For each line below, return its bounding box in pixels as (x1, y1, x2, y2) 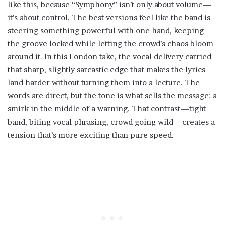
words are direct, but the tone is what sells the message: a (8, 91, 217, 100)
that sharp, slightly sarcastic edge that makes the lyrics (8, 65, 205, 74)
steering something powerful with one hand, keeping (8, 26, 204, 35)
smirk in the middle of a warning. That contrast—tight (8, 104, 206, 114)
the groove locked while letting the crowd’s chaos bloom (8, 39, 213, 48)
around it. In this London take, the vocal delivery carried (8, 52, 211, 61)
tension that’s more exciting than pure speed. (8, 130, 174, 140)
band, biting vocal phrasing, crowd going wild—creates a (8, 117, 215, 127)
